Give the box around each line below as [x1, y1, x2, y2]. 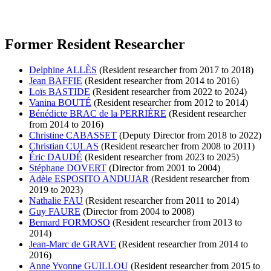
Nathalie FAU [29, 195, 83, 206]
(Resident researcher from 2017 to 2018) [97, 65, 253, 76]
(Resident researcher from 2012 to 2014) [91, 97, 248, 108]
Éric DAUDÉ [29, 152, 82, 163]
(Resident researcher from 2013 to [110, 217, 242, 228]
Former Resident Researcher [5, 36, 185, 53]
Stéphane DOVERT [29, 163, 106, 174]
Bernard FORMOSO [29, 217, 110, 228]
